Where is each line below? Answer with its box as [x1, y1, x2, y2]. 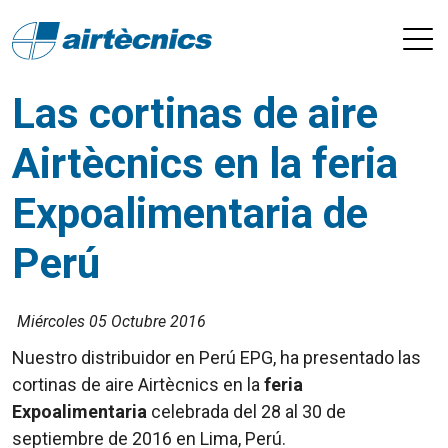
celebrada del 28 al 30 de [147, 401, 346, 422]
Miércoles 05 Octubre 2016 [17, 312, 206, 331]
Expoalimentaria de [12, 189, 368, 238]
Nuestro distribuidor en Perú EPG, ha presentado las [12, 347, 421, 368]
